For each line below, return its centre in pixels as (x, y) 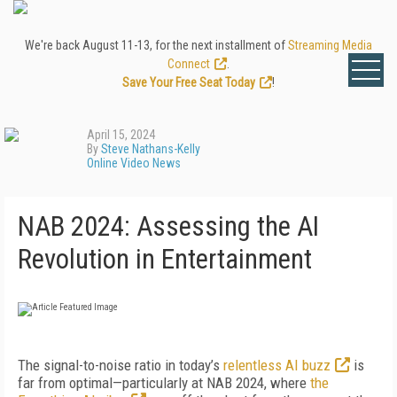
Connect (189, 64)
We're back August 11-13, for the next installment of (156, 45)
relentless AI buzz (277, 365)
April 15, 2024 (121, 135)
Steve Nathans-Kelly (151, 149)
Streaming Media (330, 45)
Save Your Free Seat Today (189, 82)
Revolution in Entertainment (165, 259)
